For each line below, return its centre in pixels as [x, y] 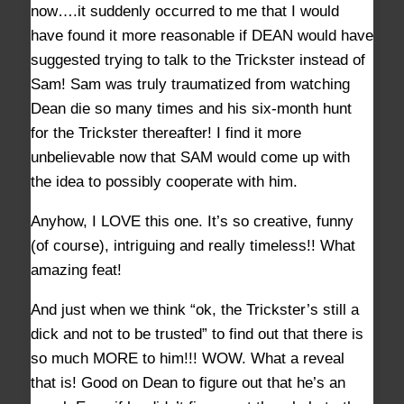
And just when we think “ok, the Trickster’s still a [195, 310]
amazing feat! [76, 271]
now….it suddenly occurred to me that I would [185, 12]
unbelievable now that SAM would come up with [190, 158]
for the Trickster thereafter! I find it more [166, 133]
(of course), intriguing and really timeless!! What [193, 246]
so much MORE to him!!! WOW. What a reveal [188, 359]
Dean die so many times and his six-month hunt [191, 109]
